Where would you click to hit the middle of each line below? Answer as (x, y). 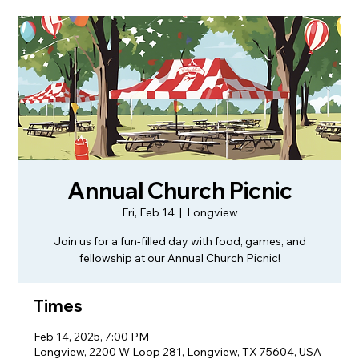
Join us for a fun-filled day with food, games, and (179, 241)
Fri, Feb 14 (148, 212)
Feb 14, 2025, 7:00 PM (92, 337)
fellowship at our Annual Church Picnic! (179, 258)
